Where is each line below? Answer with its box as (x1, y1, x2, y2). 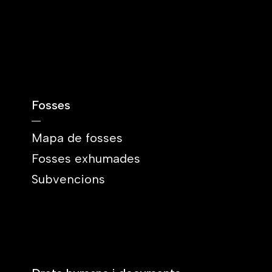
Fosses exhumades (32, 151, 140, 166)
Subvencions (32, 172, 105, 186)
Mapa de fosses (32, 131, 123, 145)
